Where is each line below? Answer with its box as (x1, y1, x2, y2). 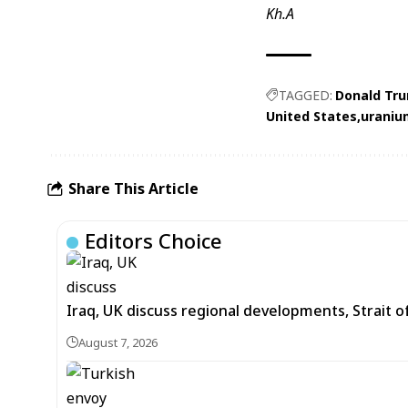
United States (266, 107, 357, 125)
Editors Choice (85, 227, 222, 254)
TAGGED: (279, 87, 332, 104)
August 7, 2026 (78, 334, 158, 351)
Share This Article (68, 178, 199, 199)
